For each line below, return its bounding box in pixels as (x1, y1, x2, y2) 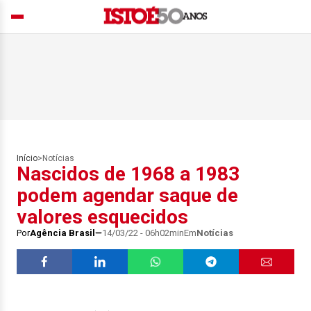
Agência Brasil (30, 228, 95, 238)
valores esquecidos (17, 205, 188, 228)
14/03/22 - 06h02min (102, 228, 184, 238)
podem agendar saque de (17, 184, 238, 207)
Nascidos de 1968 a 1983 (17, 162, 239, 185)
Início (17, 153, 37, 163)
